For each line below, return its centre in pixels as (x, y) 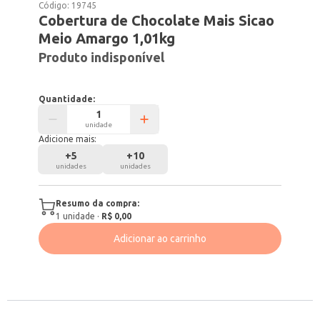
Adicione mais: (68, 139)
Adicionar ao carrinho (160, 239)
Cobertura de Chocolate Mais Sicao (157, 20)
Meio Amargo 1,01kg (107, 38)
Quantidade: (67, 99)
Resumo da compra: (98, 203)
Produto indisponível (102, 57)
